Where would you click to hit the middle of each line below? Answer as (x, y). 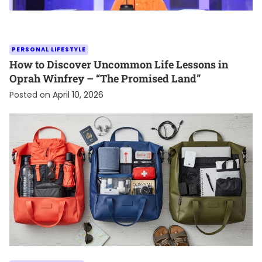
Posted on (31, 95)
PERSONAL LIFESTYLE (49, 50)
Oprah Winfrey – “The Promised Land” (105, 79)
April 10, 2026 (78, 95)
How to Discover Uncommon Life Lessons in (119, 65)
